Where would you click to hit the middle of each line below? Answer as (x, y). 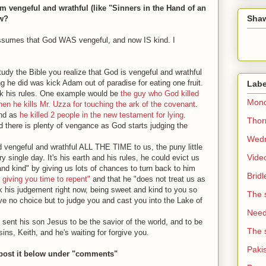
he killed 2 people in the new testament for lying (102, 115)
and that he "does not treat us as (148, 179)
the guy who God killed (160, 93)
